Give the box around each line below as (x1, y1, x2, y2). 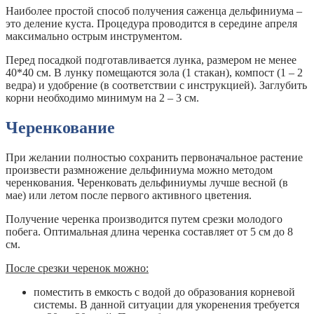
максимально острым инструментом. (6, 29, 182, 42)
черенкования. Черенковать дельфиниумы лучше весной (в (6, 176, 288, 189)
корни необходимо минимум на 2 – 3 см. (6, 91, 199, 104)
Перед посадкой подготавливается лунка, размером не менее (6, 53, 296, 66)
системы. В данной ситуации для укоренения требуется (34, 298, 299, 310)
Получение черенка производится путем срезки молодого (6, 212, 282, 225)
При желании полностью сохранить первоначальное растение (6, 151, 303, 163)
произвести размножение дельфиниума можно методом (6, 163, 273, 176)
